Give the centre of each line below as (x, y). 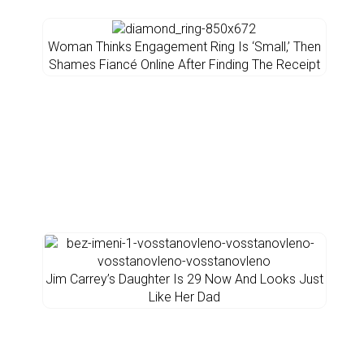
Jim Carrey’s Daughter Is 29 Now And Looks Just (184, 279)
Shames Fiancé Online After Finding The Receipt (184, 65)
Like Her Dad (184, 297)
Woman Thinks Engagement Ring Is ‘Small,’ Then (184, 47)
